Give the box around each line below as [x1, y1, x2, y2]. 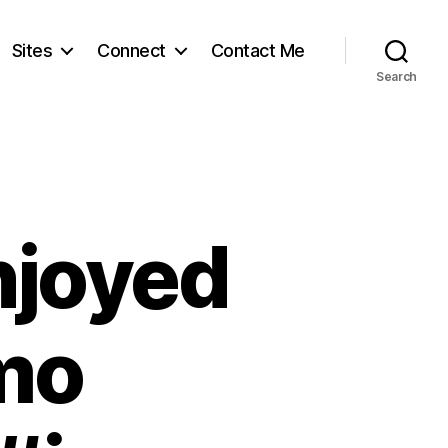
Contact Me [210, 39, 305, 61]
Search [375, 69, 418, 84]
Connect [97, 39, 166, 61]
